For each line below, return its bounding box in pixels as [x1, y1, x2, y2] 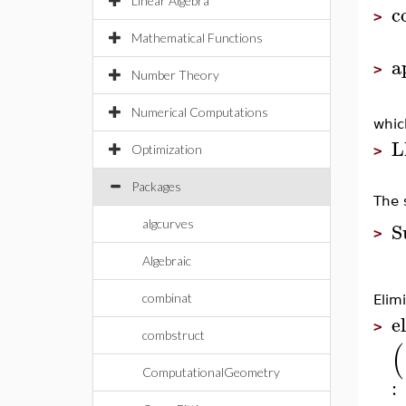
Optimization [131, 141, 202, 157]
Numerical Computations [131, 104, 268, 120]
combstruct [142, 327, 205, 343]
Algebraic [142, 253, 191, 268]
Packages [131, 179, 181, 194]
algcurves [142, 216, 194, 231]
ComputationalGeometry [142, 364, 280, 380]
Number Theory [131, 67, 219, 82]
